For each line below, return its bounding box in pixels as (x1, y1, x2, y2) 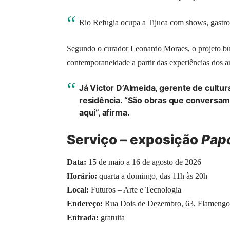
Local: (67, 185, 89, 194)
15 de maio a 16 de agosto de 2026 (86, 157, 201, 166)
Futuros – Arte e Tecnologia (89, 185, 181, 194)
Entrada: (67, 213, 99, 222)
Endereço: (67, 199, 103, 208)
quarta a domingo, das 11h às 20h (97, 171, 207, 180)
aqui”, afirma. (79, 107, 130, 118)
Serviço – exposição (67, 131, 201, 147)
